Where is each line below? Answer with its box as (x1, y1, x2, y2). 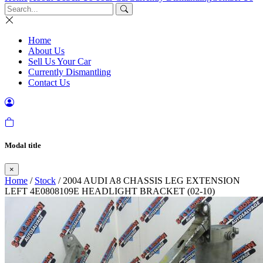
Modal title (5, 141, 41, 150)
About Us (28, 46, 65, 56)
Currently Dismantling (28, 67, 111, 77)
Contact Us (28, 77, 70, 87)
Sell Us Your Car (28, 56, 91, 66)
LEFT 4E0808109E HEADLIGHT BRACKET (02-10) (5, 186, 215, 197)
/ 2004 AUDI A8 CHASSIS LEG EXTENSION (56, 176, 240, 186)
